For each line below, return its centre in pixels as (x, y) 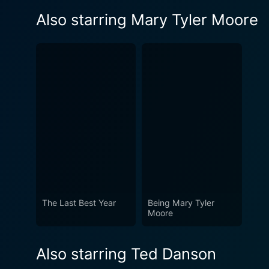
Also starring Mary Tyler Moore (147, 19)
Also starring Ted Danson (126, 254)
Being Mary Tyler (181, 203)
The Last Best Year (79, 203)
